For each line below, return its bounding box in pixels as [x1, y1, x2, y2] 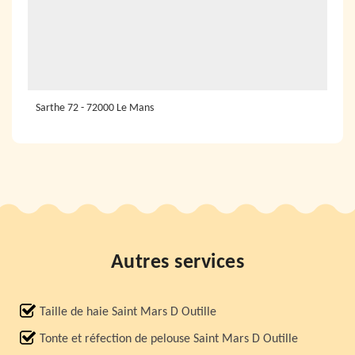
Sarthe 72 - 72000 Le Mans [36, 102, 154, 114]
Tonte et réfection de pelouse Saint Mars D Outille [40, 333, 298, 345]
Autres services [110, 252, 245, 273]
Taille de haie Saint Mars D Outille [40, 306, 216, 319]
